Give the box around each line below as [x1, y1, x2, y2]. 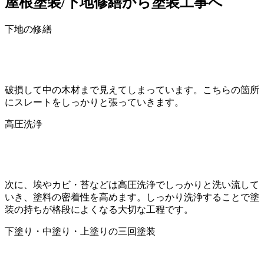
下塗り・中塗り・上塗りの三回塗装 [5, 226, 156, 236]
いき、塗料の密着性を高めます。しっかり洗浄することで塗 [5, 192, 259, 202]
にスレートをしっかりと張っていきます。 [5, 97, 184, 107]
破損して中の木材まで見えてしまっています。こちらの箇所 [5, 84, 259, 95]
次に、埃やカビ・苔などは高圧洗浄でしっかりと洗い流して [5, 179, 259, 190]
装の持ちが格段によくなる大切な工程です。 [5, 204, 193, 214]
